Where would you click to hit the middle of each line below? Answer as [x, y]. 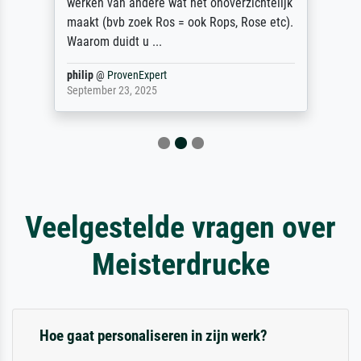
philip [80, 76]
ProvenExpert [137, 76]
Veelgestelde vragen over [180, 227]
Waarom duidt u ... [114, 42]
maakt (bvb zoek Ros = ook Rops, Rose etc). [180, 23]
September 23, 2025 [112, 91]
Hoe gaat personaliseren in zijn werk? [154, 336]
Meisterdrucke [180, 264]
